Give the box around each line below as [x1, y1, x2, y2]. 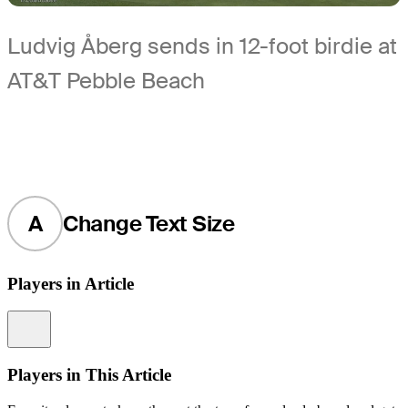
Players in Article [7, 273, 134, 293]
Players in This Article [7, 365, 171, 385]
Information [43, 312, 102, 327]
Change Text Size [62, 209, 235, 238]
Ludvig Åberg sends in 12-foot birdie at [7, 32, 397, 61]
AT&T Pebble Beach [7, 66, 205, 96]
